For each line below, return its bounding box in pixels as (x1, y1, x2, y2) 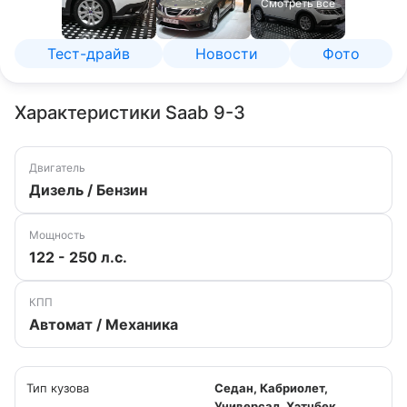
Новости (194, 45, 258, 63)
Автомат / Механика (29, 315, 178, 333)
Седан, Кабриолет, (214, 381, 328, 395)
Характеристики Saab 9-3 (15, 102, 245, 124)
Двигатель (29, 161, 85, 174)
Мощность (29, 228, 85, 242)
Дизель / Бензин (29, 181, 147, 199)
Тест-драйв (46, 45, 130, 63)
